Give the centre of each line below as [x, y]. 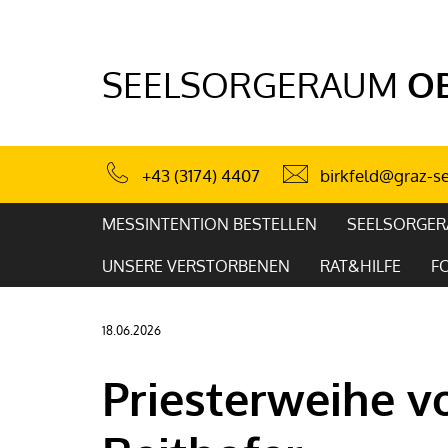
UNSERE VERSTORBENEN [196, 266]
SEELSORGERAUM [250, 84]
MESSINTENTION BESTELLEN [209, 224]
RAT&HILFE [360, 266]
